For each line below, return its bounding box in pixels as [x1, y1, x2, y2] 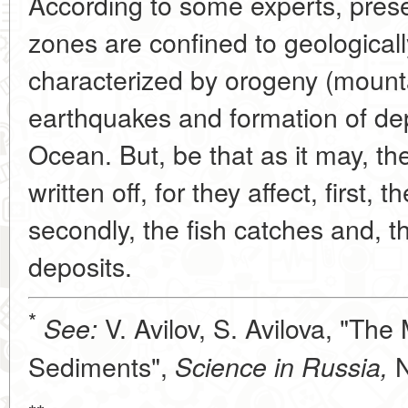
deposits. [28, 247, 132, 285]
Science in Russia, [175, 347, 388, 384]
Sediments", [28, 346, 175, 384]
